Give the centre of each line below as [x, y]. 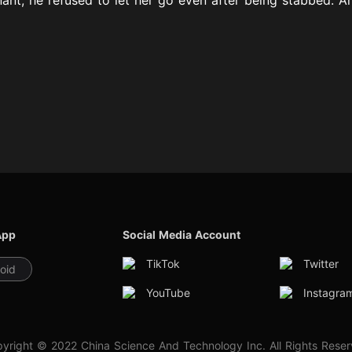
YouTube [169, 292]
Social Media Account [182, 234]
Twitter [321, 263]
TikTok [163, 263]
